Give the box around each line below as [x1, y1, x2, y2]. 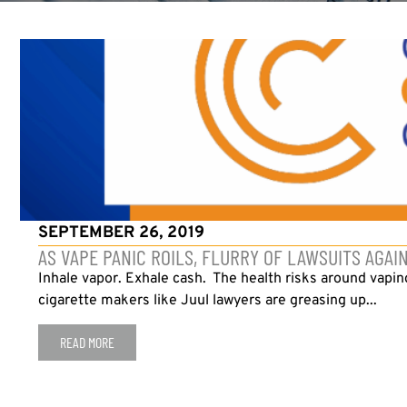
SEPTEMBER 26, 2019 [38, 222, 205, 243]
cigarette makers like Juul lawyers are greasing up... [38, 291, 378, 310]
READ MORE [60, 333, 115, 352]
